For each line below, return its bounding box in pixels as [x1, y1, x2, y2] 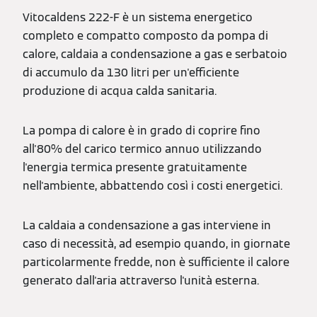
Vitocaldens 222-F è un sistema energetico [23, 9, 253, 25]
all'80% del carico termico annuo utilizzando [23, 141, 262, 156]
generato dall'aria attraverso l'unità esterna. [23, 272, 259, 288]
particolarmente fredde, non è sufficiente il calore [23, 254, 289, 270]
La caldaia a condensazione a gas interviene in [23, 217, 271, 233]
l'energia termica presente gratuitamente [23, 159, 247, 175]
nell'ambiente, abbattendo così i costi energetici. [23, 178, 282, 193]
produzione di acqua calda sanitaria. [23, 83, 217, 98]
